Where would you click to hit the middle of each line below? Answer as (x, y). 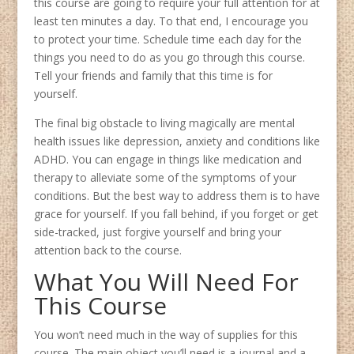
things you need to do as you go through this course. (169, 58)
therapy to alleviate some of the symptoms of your (165, 178)
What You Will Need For (166, 282)
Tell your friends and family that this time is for (153, 76)
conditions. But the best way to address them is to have (177, 196)
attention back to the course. (107, 250)
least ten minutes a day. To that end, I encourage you (171, 21)
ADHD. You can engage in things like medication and (168, 160)
